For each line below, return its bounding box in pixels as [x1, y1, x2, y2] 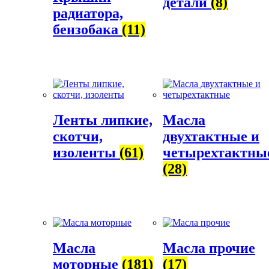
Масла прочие [163, 240, 256, 256]
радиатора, [53, 5, 123, 21]
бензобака [53, 21, 122, 37]
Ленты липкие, [53, 112, 153, 128]
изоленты [53, 144, 119, 160]
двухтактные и [163, 128, 260, 144]
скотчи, [53, 128, 103, 144]
